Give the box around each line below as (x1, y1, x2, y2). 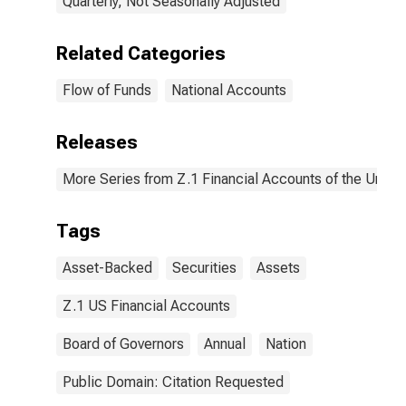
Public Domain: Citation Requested (63, 373, 284, 391)
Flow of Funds (63, 82, 151, 99)
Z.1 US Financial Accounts (63, 297, 230, 314)
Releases (56, 131, 138, 153)
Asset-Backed (63, 259, 152, 276)
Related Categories (56, 43, 226, 64)
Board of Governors (63, 335, 184, 353)
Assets (256, 259, 300, 276)
